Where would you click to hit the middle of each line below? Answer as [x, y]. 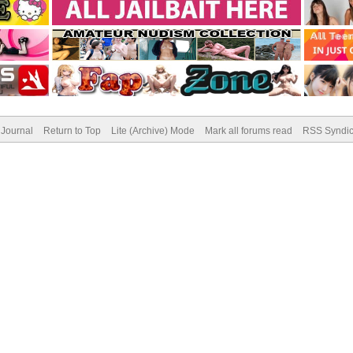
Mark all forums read [248, 131]
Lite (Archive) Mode [152, 131]
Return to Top [72, 131]
